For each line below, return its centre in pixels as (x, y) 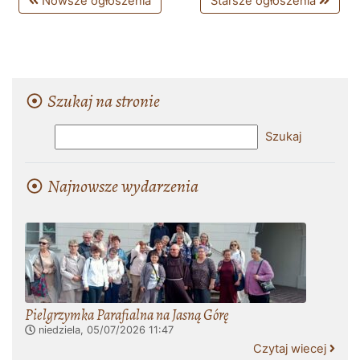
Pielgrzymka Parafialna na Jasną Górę (127, 315)
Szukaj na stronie (102, 101)
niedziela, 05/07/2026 (92, 330)
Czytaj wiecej (291, 349)
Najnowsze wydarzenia (122, 186)
